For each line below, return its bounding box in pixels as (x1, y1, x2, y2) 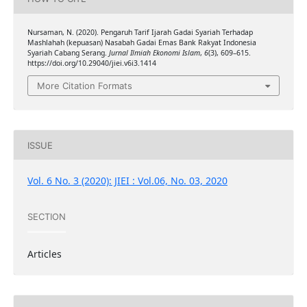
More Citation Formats (37, 80, 132, 92)
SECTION (27, 210, 66, 222)
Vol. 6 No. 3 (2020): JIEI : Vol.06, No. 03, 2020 (27, 174, 228, 188)
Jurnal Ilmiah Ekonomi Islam (108, 47, 200, 58)
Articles (27, 247, 62, 261)
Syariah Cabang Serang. (27, 47, 109, 58)
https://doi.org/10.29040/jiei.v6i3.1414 (27, 58, 156, 68)
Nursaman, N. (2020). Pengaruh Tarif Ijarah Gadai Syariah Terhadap (27, 27, 253, 37)
